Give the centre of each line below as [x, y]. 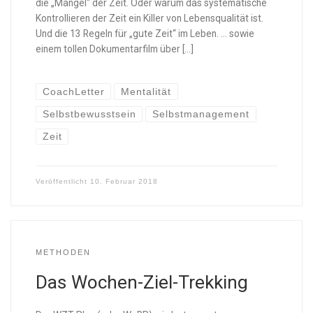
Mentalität [146, 92]
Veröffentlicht [63, 182]
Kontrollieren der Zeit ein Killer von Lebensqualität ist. [149, 18]
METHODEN [63, 253]
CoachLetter [73, 92]
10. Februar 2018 [124, 182]
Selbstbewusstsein [89, 114]
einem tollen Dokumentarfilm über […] [114, 49]
